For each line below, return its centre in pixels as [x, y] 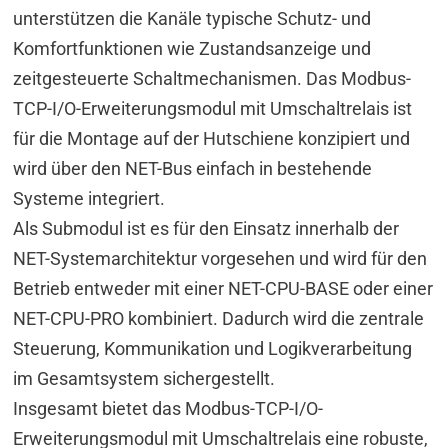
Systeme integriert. [89, 198]
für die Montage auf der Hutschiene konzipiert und [212, 138]
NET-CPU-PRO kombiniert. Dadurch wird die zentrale [219, 318]
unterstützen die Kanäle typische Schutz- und [192, 18]
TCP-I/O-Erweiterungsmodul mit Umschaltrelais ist [213, 108]
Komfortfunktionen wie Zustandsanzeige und [192, 48]
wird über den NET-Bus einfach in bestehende [193, 168]
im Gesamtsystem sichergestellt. [144, 378]
